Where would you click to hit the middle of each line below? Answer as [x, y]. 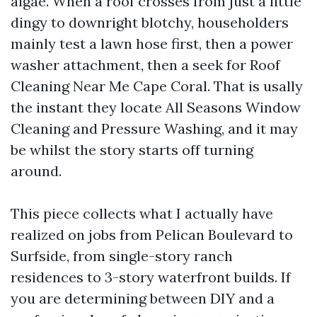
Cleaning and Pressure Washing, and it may [154, 128]
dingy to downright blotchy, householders [150, 22]
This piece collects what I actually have [142, 213]
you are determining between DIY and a [143, 298]
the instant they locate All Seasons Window [156, 107]
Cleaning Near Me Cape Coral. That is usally [157, 86]
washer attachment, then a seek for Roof [145, 65]
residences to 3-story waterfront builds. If [151, 277]
